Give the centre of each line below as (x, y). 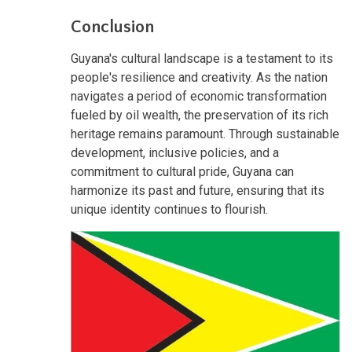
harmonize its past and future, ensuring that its (198, 190)
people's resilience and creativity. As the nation (199, 77)
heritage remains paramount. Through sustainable (205, 134)
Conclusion (112, 27)
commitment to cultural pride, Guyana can (182, 171)
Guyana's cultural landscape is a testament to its (202, 58)
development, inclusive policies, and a (175, 152)
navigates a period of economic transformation (199, 96)
